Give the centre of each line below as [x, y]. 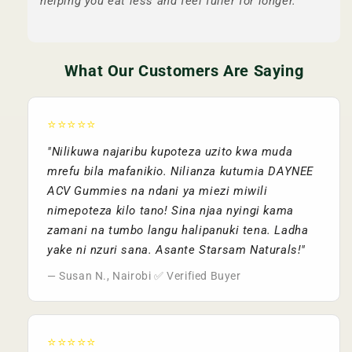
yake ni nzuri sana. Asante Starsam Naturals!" [177, 250]
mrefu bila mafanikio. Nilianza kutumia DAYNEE [181, 171]
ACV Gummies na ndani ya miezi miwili [158, 191]
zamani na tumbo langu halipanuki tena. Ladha [178, 230]
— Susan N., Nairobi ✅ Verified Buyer [144, 276]
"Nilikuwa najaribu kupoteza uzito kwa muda [170, 152]
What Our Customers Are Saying [184, 71]
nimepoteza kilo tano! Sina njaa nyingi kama [170, 211]
